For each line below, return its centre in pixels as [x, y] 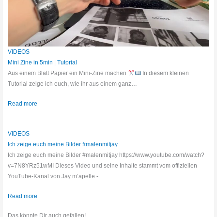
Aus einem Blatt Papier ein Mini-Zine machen [68, 73]
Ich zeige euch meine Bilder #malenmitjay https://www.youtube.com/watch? [106, 155]
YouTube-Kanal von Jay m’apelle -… [56, 176]
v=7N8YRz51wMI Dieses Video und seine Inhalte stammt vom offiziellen [103, 166]
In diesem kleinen [165, 73]
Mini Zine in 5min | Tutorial [43, 63]
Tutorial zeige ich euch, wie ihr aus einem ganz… [73, 84]
